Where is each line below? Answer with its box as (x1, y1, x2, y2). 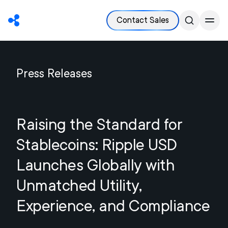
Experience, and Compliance (16, 196, 210, 215)
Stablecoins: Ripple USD (16, 135, 177, 154)
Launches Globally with (16, 156, 175, 174)
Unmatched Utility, (16, 176, 141, 194)
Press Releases (16, 67, 92, 80)
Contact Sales (117, 15, 169, 25)
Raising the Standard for (16, 115, 182, 133)
